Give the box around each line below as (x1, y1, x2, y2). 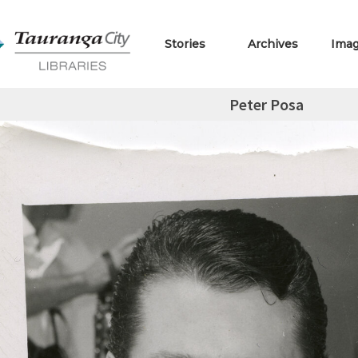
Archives (248, 37, 299, 51)
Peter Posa (229, 94, 304, 114)
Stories (165, 37, 206, 51)
